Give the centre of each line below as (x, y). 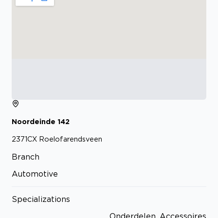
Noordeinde (34, 121)
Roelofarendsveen (71, 139)
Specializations (41, 199)
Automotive (35, 174)
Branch (26, 157)
